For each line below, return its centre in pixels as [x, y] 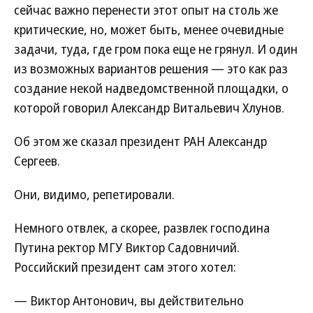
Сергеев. [37, 161]
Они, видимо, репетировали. [94, 194]
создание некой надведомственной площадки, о [151, 88]
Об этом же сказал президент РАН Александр [140, 141]
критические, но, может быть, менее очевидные [149, 29]
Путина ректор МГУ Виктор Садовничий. [127, 247]
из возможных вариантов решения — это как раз [151, 68]
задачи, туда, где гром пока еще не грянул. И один [156, 49]
